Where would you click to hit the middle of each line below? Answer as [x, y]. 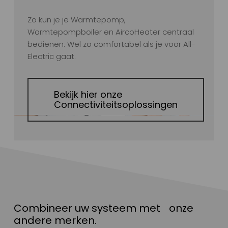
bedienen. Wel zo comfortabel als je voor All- [111, 44]
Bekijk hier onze [88, 95]
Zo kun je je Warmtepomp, [76, 20]
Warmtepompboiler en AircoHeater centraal [110, 32]
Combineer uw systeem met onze [103, 208]
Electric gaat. [51, 56]
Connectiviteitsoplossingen [116, 105]
